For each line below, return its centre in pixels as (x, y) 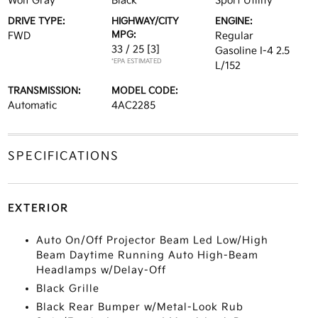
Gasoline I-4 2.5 (253, 51)
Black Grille (67, 289)
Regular (235, 36)
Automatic (32, 105)
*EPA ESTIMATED (136, 61)
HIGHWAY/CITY (145, 21)
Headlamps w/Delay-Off (101, 270)
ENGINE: (234, 21)
